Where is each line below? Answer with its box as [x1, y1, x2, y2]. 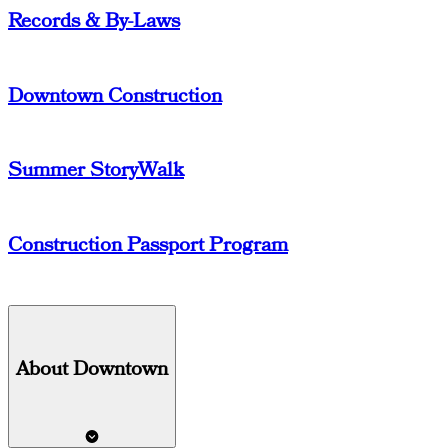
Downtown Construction [8, 81, 222, 110]
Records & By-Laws [8, 6, 180, 35]
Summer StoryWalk [8, 156, 184, 185]
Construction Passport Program [8, 230, 288, 259]
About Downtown [16, 354, 168, 383]
